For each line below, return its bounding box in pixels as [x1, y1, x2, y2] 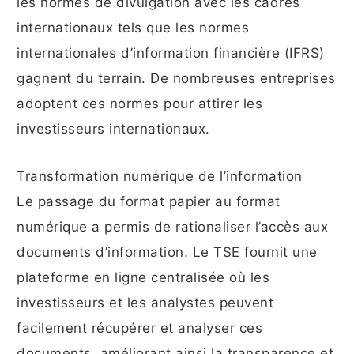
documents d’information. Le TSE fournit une [17, 244, 318, 261]
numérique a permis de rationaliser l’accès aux [17, 219, 328, 235]
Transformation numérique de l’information [17, 168, 303, 185]
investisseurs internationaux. [17, 121, 210, 137]
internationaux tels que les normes [17, 20, 249, 36]
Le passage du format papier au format [17, 194, 281, 210]
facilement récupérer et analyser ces [17, 320, 262, 337]
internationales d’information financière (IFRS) [17, 45, 325, 62]
